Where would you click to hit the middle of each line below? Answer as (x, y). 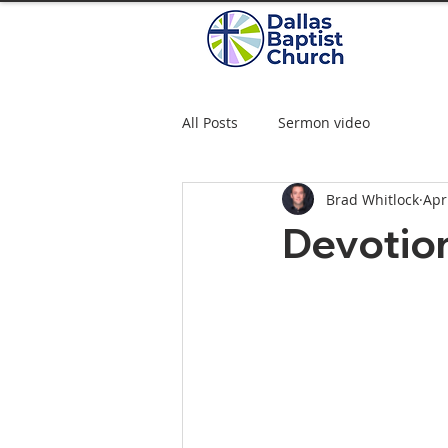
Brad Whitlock (372, 199)
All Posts (210, 122)
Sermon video (324, 122)
